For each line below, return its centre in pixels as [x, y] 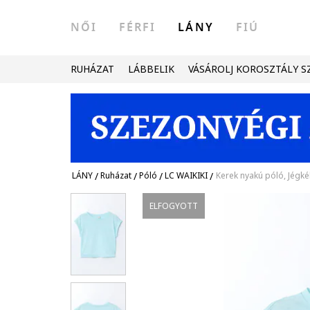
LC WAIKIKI [186, 175]
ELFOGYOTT [174, 206]
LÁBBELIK [151, 69]
